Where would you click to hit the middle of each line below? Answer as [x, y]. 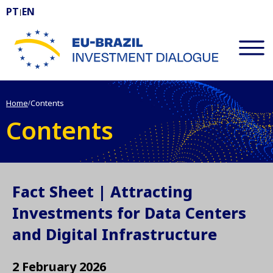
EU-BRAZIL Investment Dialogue [105, 55]
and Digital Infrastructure [115, 234]
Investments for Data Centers [129, 213]
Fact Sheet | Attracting [102, 191]
